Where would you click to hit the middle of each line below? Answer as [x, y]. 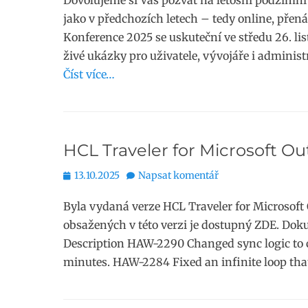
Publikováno [92, 175]
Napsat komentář [178, 175]
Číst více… [89, 74]
